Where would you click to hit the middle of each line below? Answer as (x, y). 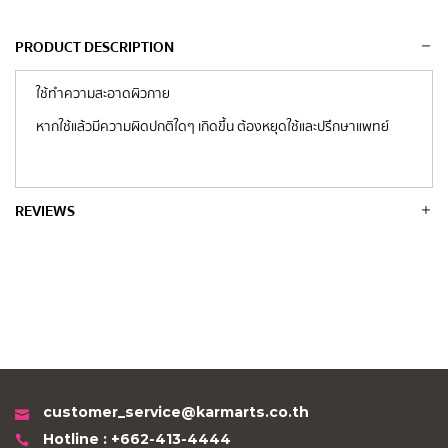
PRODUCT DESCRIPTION (94, 46)
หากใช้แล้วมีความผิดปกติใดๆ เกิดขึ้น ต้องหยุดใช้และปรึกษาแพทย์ (212, 125)
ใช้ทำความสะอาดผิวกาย (103, 92)
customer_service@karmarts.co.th (176, 411)
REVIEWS (45, 210)
